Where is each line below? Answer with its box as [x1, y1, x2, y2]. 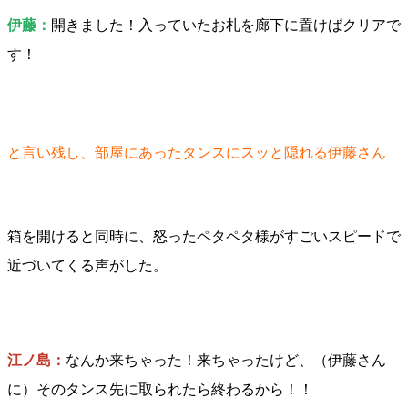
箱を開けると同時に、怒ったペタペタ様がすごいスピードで [7, 229, 401, 244]
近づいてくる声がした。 [7, 258, 168, 273]
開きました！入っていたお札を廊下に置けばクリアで [51, 17, 401, 33]
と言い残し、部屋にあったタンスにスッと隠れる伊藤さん [7, 145, 386, 160]
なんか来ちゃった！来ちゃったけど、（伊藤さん [66, 352, 386, 368]
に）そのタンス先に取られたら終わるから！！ [7, 382, 313, 397]
